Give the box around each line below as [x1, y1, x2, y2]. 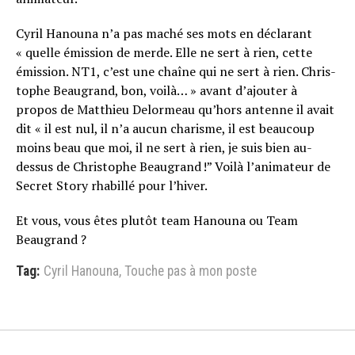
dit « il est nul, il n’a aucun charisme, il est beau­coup [16, 120, 315, 137]
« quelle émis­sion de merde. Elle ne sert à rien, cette [16, 44, 312, 61]
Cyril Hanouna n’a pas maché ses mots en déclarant [16, 25, 312, 42]
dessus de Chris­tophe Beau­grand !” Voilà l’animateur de [16, 158, 330, 175]
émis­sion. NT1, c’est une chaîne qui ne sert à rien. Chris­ [16, 63, 336, 80]
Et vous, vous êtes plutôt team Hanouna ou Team [16, 212, 298, 229]
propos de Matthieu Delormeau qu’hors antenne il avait [16, 101, 334, 118]
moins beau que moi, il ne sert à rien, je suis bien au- [16, 139, 312, 156]
